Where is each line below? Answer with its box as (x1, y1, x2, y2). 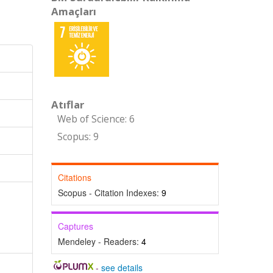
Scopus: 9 (57, 130, 99, 143)
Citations (57, 171, 91, 183)
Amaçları (51, 4, 96, 18)
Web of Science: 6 (57, 113, 135, 126)
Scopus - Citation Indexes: (57, 186, 161, 199)
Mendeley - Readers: (57, 235, 141, 247)
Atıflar (51, 97, 84, 112)
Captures (57, 220, 93, 232)
